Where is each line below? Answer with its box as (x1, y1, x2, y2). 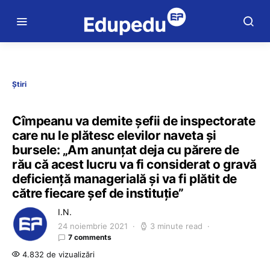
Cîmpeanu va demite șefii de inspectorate (12, 113, 256, 128)
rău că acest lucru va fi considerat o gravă (12, 157, 257, 172)
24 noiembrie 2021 (58, 221, 128, 231)
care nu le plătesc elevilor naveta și (12, 128, 216, 143)
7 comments (68, 233, 111, 242)
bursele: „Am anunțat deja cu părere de (12, 142, 239, 157)
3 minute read (150, 221, 202, 231)
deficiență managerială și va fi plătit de (12, 171, 237, 186)
